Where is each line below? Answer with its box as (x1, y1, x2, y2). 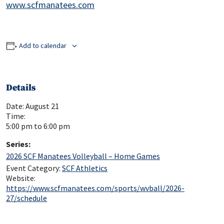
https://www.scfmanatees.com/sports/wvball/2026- (6, 182, 184, 193)
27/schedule (6, 192, 47, 203)
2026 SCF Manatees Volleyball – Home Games (6, 150, 160, 161)
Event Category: (6, 162, 60, 173)
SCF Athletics (62, 162, 107, 173)
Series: (6, 138, 30, 149)
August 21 (25, 100, 59, 111)
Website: (6, 172, 35, 183)
